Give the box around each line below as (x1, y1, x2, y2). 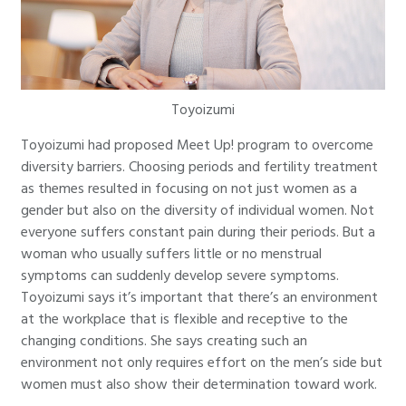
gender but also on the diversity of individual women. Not (21, 200, 374, 221)
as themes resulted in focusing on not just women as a (21, 179, 357, 199)
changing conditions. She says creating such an (21, 331, 307, 352)
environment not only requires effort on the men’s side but (21, 353, 382, 373)
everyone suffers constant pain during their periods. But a (21, 222, 375, 243)
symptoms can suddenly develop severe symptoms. (21, 266, 339, 286)
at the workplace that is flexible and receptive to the (21, 309, 348, 330)
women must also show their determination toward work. (21, 374, 377, 395)
